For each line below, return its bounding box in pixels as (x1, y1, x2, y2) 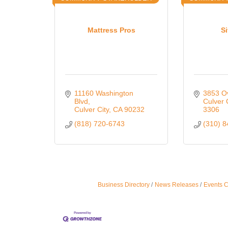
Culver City (74, 105, 109, 114)
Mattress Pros (87, 25, 135, 34)
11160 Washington (74, 89, 133, 98)
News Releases (155, 181, 199, 189)
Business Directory (98, 181, 150, 189)
